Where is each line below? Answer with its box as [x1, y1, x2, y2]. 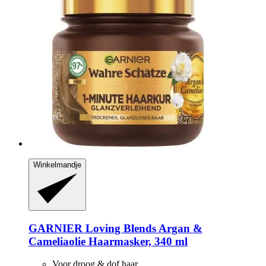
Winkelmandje [33, 160, 81, 170]
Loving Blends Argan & [83, 221, 202, 235]
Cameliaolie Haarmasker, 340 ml [28, 235, 188, 248]
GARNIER [28, 221, 83, 235]
